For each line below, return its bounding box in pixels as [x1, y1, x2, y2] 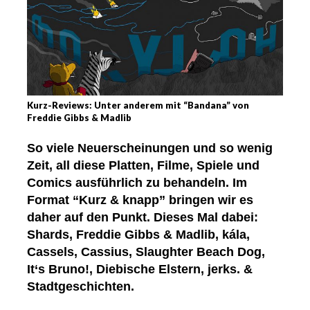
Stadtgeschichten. [27, 280, 134, 294]
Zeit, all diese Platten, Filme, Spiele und [27, 158, 259, 173]
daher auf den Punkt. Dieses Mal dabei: [27, 210, 258, 225]
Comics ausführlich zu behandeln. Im [27, 176, 247, 190]
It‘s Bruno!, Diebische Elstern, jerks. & [27, 262, 253, 277]
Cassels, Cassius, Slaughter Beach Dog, [27, 245, 265, 259]
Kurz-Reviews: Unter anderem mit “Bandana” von [27, 100, 249, 111]
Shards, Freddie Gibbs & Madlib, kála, [27, 228, 250, 242]
